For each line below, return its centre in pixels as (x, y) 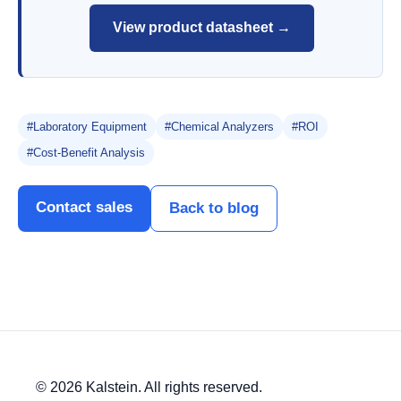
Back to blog (214, 208)
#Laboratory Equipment (87, 126)
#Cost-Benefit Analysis (86, 152)
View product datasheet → (202, 28)
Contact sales (84, 207)
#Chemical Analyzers (219, 126)
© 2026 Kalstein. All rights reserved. (149, 387)
